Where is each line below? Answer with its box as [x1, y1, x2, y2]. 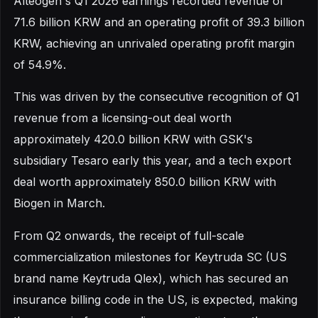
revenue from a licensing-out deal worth [13, 111, 231, 126]
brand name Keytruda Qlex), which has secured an [13, 270, 288, 285]
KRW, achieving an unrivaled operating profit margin [13, 36, 295, 51]
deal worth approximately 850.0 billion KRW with [13, 175, 276, 190]
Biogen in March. [13, 196, 105, 211]
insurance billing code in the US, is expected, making [13, 292, 297, 307]
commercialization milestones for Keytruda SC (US [13, 249, 287, 264]
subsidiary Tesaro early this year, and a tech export [13, 153, 291, 168]
